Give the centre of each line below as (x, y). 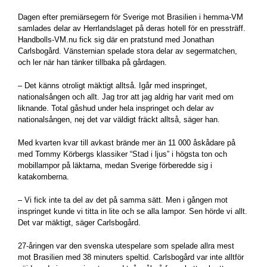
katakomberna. (44, 177)
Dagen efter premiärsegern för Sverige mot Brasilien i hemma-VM (131, 17)
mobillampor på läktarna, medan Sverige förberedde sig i (115, 165)
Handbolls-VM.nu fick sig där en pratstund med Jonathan (116, 40)
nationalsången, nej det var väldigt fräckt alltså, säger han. (119, 119)
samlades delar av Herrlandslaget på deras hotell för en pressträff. (132, 28)
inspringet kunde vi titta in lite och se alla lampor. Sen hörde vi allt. (133, 211)
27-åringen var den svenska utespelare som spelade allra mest (126, 246)
